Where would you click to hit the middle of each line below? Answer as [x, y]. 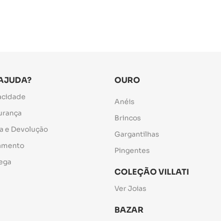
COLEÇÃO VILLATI [151, 172]
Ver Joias [130, 188]
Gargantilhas [137, 134]
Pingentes [132, 150]
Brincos [128, 118]
